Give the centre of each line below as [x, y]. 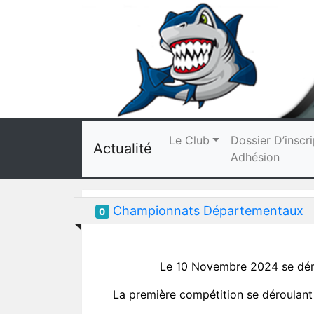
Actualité [123, 148]
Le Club [189, 140]
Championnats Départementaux [208, 210]
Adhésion [255, 157]
